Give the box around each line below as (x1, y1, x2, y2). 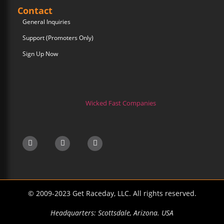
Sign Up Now (22, 49, 58, 58)
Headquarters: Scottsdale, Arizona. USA (50, 207, 173, 217)
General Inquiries (22, 17, 70, 26)
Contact (17, 4, 52, 17)
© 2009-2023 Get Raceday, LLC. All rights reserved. (27, 188, 196, 198)
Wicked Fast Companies (85, 98, 156, 108)
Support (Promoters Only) (22, 33, 93, 42)
